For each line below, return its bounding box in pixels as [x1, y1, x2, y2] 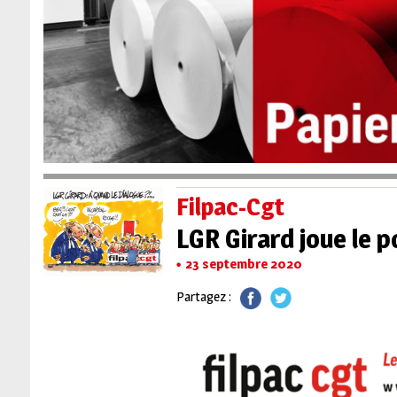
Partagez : [175, 288, 231, 306]
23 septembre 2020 [184, 255, 302, 273]
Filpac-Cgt [175, 191, 284, 222]
